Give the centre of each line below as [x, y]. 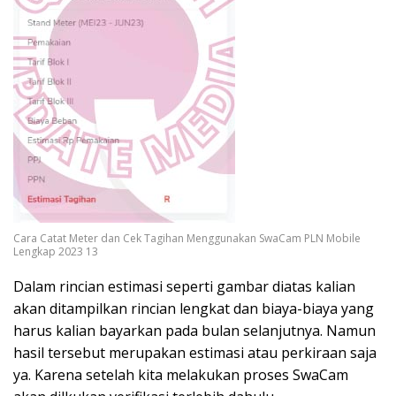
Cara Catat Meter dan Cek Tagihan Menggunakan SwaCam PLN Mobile [187, 238]
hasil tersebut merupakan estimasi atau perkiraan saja [195, 352]
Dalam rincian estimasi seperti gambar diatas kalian [184, 286]
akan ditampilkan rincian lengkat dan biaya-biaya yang [194, 308]
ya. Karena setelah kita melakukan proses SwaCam [181, 374]
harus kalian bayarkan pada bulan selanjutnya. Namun [194, 330]
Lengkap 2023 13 [56, 251]
